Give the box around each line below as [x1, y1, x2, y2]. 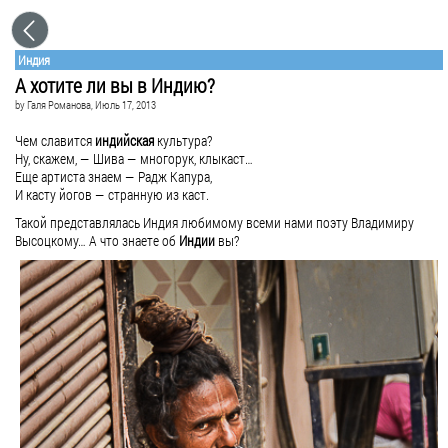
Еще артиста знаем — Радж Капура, [15, 167, 212, 186]
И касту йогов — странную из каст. [15, 185, 209, 204]
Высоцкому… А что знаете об [15, 231, 179, 250]
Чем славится [15, 131, 95, 150]
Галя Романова [27, 97, 91, 112]
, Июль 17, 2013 [91, 97, 156, 112]
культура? [154, 131, 212, 150]
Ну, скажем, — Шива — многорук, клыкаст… [15, 149, 253, 168]
